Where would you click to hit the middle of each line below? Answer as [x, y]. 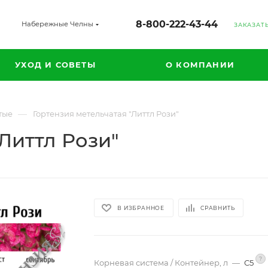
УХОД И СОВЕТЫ [55, 65]
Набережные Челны [57, 24]
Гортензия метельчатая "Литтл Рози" [106, 114]
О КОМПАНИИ [200, 65]
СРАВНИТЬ [218, 208]
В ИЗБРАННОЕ [141, 208]
